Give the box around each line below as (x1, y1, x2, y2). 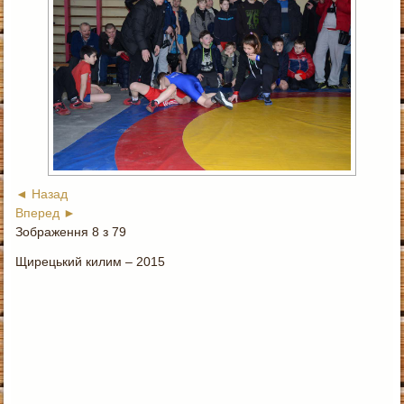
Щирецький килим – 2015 (15, 253, 166, 269)
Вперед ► (15, 205, 77, 220)
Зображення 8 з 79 (15, 224, 127, 239)
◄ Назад (15, 186, 69, 201)
